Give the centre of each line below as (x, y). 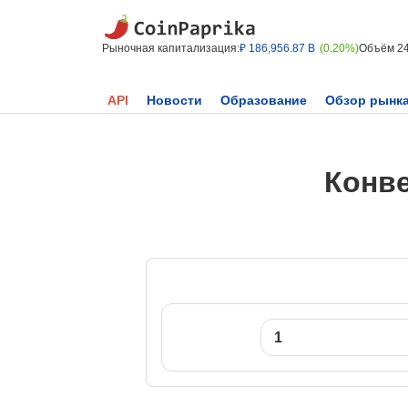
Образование (264, 100)
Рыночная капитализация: (171, 48)
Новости (174, 100)
